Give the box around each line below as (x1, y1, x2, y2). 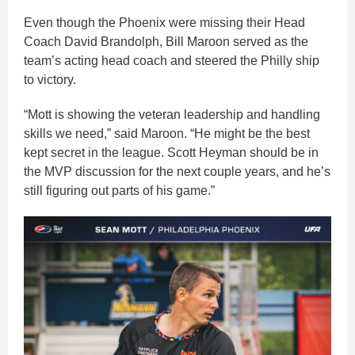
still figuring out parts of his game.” (24, 183, 215, 197)
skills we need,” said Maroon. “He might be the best (24, 126, 310, 140)
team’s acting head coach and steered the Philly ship (24, 53, 319, 67)
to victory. (24, 72, 79, 86)
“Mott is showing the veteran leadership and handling (24, 107, 320, 121)
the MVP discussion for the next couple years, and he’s (24, 164, 330, 178)
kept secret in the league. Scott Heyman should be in (24, 145, 319, 159)
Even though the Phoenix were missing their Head (24, 15, 305, 29)
